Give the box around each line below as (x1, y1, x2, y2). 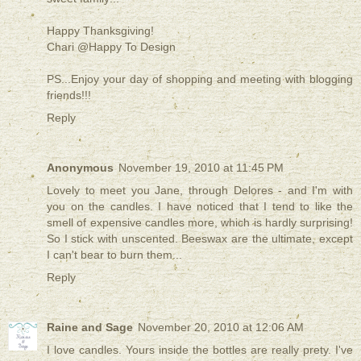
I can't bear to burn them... (47, 247, 182, 261)
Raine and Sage (47, 320, 133, 334)
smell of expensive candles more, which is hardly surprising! (47, 215, 353, 229)
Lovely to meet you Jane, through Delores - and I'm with (47, 183, 353, 197)
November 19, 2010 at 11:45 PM (118, 160, 284, 174)
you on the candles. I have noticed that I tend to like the (47, 199, 353, 213)
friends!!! (47, 88, 91, 102)
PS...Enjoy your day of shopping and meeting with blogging (47, 72, 353, 85)
